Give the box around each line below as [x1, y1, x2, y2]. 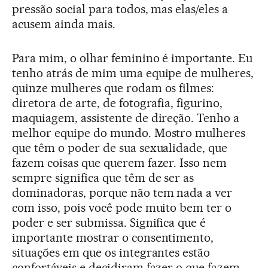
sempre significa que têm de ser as [12, 170, 194, 185]
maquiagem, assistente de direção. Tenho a [12, 111, 240, 126]
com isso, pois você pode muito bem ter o [12, 200, 232, 215]
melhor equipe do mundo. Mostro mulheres [12, 126, 246, 141]
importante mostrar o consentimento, [12, 230, 214, 245]
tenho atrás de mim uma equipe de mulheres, [12, 66, 254, 81]
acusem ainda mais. [12, 17, 115, 32]
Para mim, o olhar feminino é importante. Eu [12, 51, 253, 66]
